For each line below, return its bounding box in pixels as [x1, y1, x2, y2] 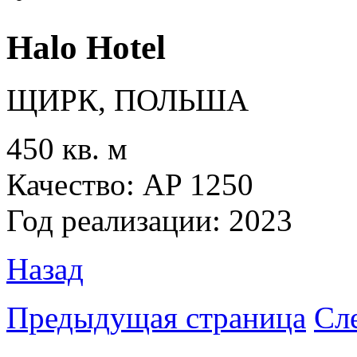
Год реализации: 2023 [6, 203, 292, 238]
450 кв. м [6, 131, 127, 167]
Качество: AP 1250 [6, 167, 253, 202]
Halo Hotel [6, 28, 166, 66]
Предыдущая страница [6, 300, 306, 335]
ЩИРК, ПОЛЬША [6, 83, 249, 118]
